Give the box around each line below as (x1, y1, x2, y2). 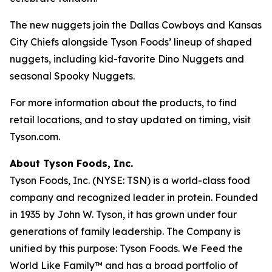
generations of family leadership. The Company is (10, 225, 240, 237)
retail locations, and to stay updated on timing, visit (10, 113, 251, 126)
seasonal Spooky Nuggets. (10, 69, 135, 82)
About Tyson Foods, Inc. (10, 157, 133, 169)
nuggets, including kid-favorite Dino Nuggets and (10, 52, 244, 65)
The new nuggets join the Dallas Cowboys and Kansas (10, 18, 262, 31)
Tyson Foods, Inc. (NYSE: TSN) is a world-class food (10, 174, 250, 186)
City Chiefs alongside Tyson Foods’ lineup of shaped (10, 35, 252, 48)
